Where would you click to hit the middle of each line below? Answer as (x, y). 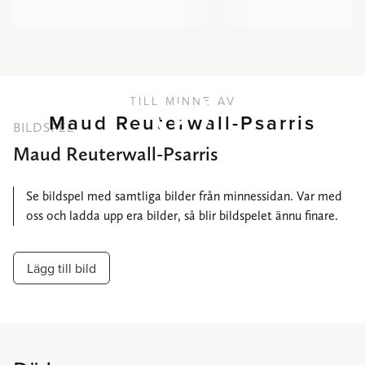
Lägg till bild (62, 268)
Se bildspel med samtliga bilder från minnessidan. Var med (184, 196)
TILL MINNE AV (182, 101)
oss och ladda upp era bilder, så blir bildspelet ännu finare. (182, 215)
